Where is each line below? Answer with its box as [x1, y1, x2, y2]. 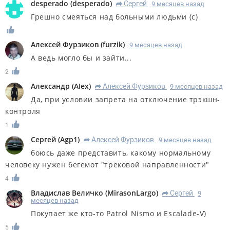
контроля [5, 106, 41, 117]
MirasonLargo [107, 187, 156, 198]
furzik [103, 40, 123, 50]
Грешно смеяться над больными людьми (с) [31, 11, 198, 22]
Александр [31, 81, 70, 91]
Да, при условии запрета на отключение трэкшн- [31, 94, 221, 105]
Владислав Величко [31, 187, 103, 198]
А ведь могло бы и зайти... [31, 53, 132, 63]
